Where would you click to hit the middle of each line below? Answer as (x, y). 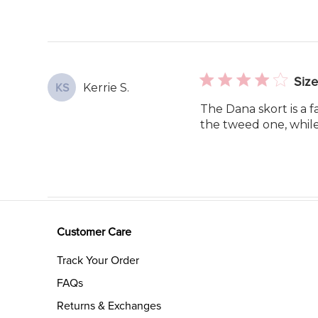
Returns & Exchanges (109, 306)
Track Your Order (98, 261)
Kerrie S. (106, 87)
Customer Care (94, 232)
